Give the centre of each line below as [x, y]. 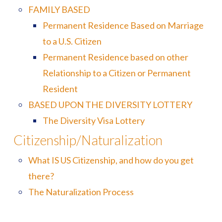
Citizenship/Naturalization [88, 140]
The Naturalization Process [81, 192]
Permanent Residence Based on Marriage [123, 25]
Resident [60, 89]
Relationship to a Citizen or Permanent [117, 73]
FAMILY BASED [59, 9]
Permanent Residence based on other [116, 57]
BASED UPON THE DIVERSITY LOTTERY [110, 105]
